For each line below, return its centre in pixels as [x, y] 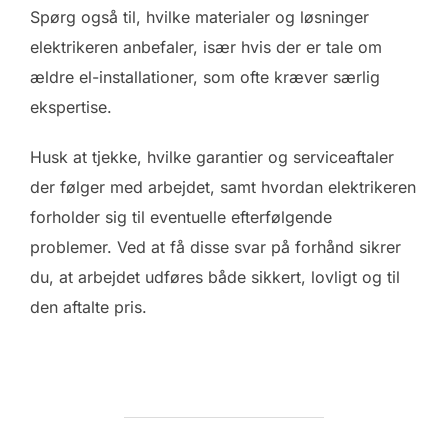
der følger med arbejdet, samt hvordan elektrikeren [223, 186]
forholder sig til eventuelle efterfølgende [181, 216]
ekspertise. [71, 106]
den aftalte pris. [88, 306]
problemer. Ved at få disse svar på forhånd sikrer [215, 246]
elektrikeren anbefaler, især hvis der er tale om [206, 46]
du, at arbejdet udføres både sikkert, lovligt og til [215, 276]
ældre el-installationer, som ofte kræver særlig [205, 76]
